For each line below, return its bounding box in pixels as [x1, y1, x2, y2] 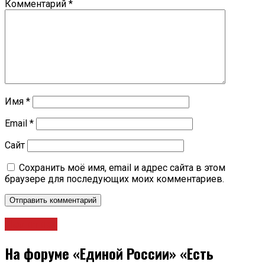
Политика [5, 218, 57, 231]
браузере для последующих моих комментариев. [5, 173, 224, 185]
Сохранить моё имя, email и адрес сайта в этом [19, 162, 225, 174]
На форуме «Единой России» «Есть [5, 242, 214, 264]
